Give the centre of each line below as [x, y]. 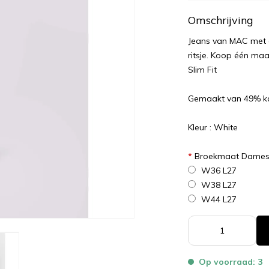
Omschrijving [221, 20]
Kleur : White [213, 128]
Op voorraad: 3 [231, 262]
